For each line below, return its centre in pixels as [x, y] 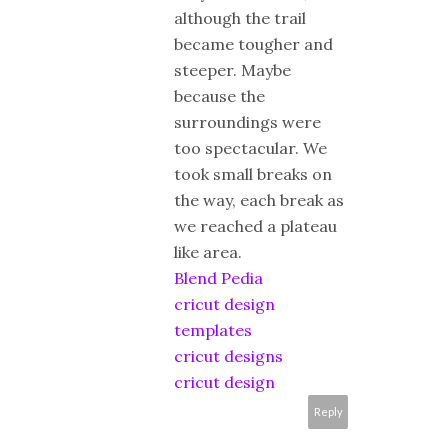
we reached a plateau [255, 225]
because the [219, 95]
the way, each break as [259, 199]
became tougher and [253, 43]
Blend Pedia [218, 277]
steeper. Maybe [232, 69]
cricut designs [228, 355]
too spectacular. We [250, 147]
